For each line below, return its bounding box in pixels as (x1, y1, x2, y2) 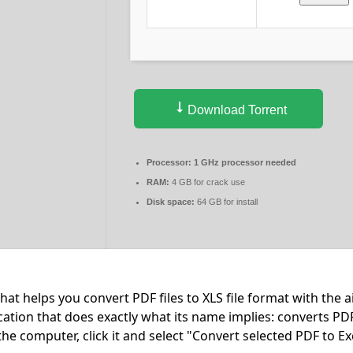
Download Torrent (184, 103, 287, 117)
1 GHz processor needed (191, 158, 296, 168)
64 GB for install (195, 197, 258, 207)
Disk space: (147, 197, 195, 207)
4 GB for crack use (169, 177, 245, 188)
